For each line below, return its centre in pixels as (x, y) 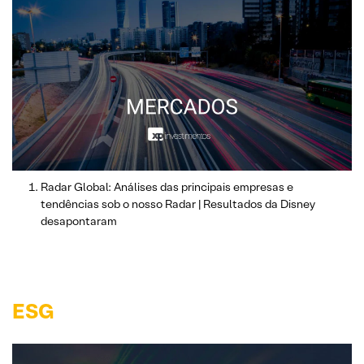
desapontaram (79, 221)
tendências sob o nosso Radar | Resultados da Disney (178, 204)
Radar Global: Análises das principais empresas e (167, 187)
